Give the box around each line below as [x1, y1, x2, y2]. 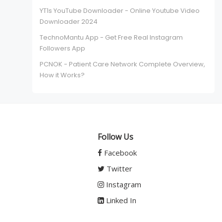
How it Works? [40, 70, 85, 80]
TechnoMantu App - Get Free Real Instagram [40, 33, 183, 43]
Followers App [40, 44, 86, 54]
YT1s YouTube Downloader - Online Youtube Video [40, 6, 200, 16]
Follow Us [98, 131, 134, 143]
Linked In [104, 195, 137, 206]
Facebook [102, 148, 137, 158]
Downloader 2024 [40, 17, 98, 27]
